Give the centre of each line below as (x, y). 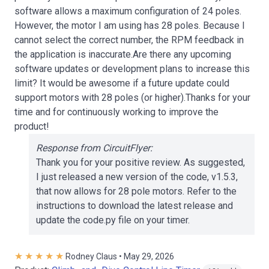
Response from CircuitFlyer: (94, 148)
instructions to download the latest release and (134, 206)
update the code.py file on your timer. (113, 220)
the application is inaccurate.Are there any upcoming (123, 54)
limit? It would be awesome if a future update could (122, 83)
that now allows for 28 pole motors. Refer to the (136, 191)
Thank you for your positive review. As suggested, (141, 162)
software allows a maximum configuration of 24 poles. (128, 11)
